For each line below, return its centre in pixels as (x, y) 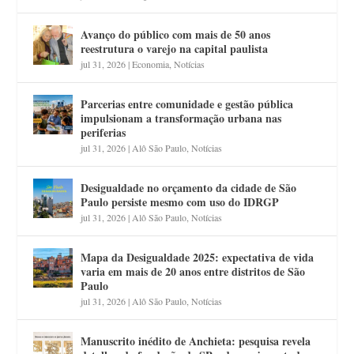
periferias (104, 132)
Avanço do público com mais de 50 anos (176, 34)
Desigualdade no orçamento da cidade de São (189, 187)
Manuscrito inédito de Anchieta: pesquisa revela (196, 341)
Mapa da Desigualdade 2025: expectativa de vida (198, 257)
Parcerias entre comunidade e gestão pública (187, 104)
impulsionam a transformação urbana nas (181, 118)
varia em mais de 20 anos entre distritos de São (193, 271)
